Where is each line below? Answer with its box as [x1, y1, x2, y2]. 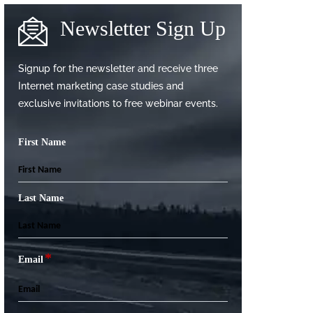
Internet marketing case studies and [18, 80, 184, 92]
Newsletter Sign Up [60, 16, 226, 40]
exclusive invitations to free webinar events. [18, 97, 218, 109]
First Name [18, 136, 66, 147]
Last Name [18, 192, 64, 203]
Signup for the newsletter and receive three [18, 62, 218, 74]
